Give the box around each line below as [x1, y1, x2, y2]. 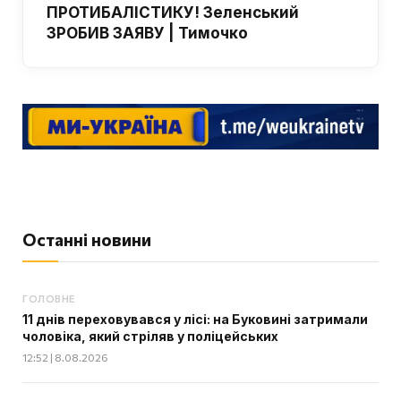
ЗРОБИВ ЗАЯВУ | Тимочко [47, 23, 248, 42]
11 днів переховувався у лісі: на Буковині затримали [22, 311, 368, 327]
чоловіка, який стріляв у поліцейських [22, 328, 278, 344]
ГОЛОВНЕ [22, 292, 75, 304]
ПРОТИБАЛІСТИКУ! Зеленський [47, 3, 299, 21]
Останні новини [22, 228, 151, 250]
